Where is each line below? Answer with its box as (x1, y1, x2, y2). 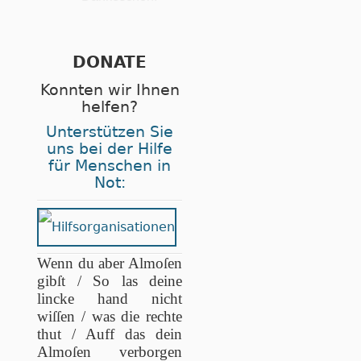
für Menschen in (48, 157, 171, 175)
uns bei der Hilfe (47, 140, 172, 158)
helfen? (81, 98, 138, 115)
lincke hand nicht (37, 290, 182, 308)
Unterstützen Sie (46, 123, 173, 141)
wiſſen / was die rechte (37, 308, 182, 326)
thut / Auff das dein (37, 326, 182, 343)
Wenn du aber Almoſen (37, 255, 182, 272)
